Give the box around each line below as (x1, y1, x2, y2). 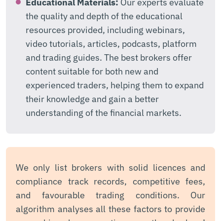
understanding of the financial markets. (26, 107, 182, 118)
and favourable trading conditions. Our (16, 189, 205, 201)
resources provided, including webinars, (26, 24, 185, 36)
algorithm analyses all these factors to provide (16, 203, 205, 215)
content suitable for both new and (26, 65, 158, 77)
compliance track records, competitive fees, (16, 175, 205, 187)
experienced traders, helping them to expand (26, 79, 204, 91)
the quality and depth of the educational (26, 10, 183, 22)
